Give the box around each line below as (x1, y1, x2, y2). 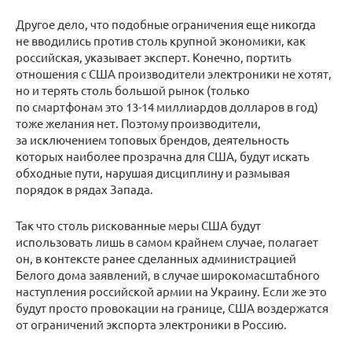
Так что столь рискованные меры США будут (16, 218, 261, 233)
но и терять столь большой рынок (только (16, 82, 250, 98)
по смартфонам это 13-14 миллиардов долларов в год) (16, 99, 318, 115)
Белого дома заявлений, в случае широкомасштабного (16, 267, 320, 283)
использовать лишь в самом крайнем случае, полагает (16, 234, 318, 250)
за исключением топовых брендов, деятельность (16, 132, 289, 148)
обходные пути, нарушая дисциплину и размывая (16, 165, 290, 181)
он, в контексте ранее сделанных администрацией (16, 251, 296, 266)
